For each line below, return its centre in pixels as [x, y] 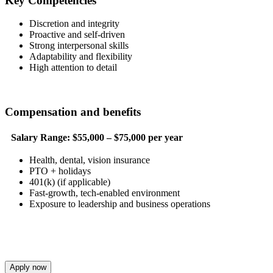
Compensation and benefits [73, 112]
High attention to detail [73, 68]
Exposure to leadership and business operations [120, 204]
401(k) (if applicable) [70, 182]
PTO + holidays [60, 171]
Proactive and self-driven [77, 35]
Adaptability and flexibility [81, 57]
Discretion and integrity [74, 24]
